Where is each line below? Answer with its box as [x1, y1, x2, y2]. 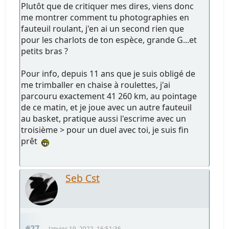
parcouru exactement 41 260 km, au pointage [21, 90, 197, 102]
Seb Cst [65, 171, 100, 185]
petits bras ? [21, 45, 68, 57]
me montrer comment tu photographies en [21, 11, 190, 23]
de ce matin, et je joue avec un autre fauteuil [21, 101, 192, 113]
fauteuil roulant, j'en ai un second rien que [21, 22, 185, 34]
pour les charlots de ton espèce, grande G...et [21, 34, 197, 45]
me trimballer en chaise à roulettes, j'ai [21, 79, 171, 90]
